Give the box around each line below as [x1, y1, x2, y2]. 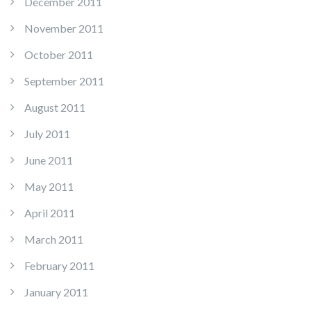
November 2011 [24, 22, 103, 35]
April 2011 [24, 206, 75, 220]
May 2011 [24, 180, 74, 194]
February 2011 [24, 259, 94, 273]
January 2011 [24, 285, 88, 299]
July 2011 [24, 127, 70, 141]
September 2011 [24, 74, 104, 88]
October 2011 [24, 48, 93, 62]
